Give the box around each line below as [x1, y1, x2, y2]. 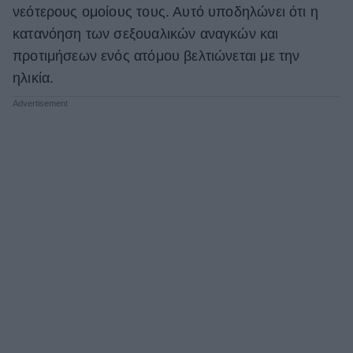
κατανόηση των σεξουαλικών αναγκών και [13, 26, 279, 43]
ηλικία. [13, 70, 54, 87]
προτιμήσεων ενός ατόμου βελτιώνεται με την [13, 48, 300, 65]
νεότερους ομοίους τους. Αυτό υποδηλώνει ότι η [13, 4, 318, 20]
